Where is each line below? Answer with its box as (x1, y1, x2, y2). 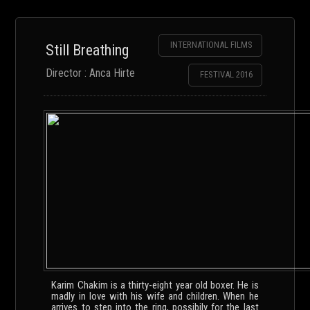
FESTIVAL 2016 (200, 69, 253, 80)
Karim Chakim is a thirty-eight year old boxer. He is (51, 279, 259, 291)
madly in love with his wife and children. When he (51, 290, 259, 302)
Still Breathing (46, 41, 129, 59)
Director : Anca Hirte (46, 66, 136, 80)
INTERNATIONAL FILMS (170, 39, 253, 50)
